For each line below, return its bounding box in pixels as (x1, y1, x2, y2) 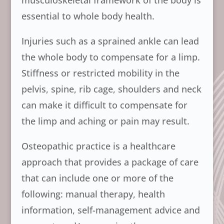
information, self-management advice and (21, 204, 200, 216)
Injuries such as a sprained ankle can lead (21, 35, 199, 47)
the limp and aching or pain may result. (21, 115, 189, 127)
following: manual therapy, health (21, 188, 165, 200)
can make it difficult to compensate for (21, 99, 187, 111)
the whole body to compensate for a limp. (21, 51, 200, 63)
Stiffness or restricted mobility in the (21, 67, 179, 79)
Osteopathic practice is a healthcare (21, 140, 175, 152)
